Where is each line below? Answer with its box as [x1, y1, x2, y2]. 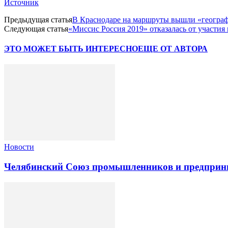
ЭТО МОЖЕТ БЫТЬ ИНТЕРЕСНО [4, 44, 138, 53]
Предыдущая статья [4, 15, 72, 24]
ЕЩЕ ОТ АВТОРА [138, 44, 208, 53]
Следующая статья [4, 24, 68, 33]
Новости [4, 142, 34, 152]
